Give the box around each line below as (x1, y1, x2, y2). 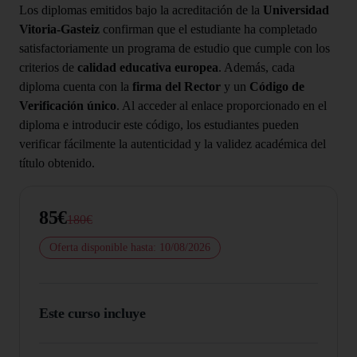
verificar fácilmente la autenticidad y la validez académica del (19, 136, 326, 151)
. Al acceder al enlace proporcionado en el (116, 98, 327, 112)
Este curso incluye (39, 304, 146, 321)
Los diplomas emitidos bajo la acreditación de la (19, 2, 263, 17)
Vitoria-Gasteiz (19, 22, 100, 36)
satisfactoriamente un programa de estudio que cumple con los (19, 41, 330, 55)
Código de (249, 79, 304, 93)
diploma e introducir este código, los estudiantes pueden (19, 117, 299, 131)
